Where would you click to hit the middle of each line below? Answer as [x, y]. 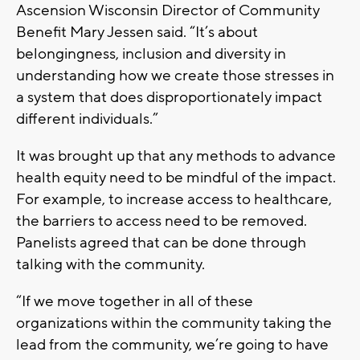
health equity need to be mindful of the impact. [176, 177]
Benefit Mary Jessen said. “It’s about [137, 32]
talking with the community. [110, 264]
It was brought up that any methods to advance [176, 155]
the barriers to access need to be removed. [162, 221]
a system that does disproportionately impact [169, 97]
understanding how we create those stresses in [175, 75]
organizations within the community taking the [174, 323]
